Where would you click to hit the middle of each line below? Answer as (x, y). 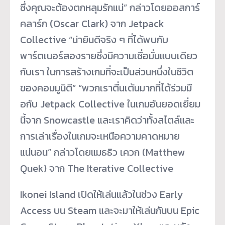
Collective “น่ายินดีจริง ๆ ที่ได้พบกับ (94, 40)
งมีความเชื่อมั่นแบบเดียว (150, 56)
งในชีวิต (178, 72)
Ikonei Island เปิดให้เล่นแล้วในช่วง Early (101, 195)
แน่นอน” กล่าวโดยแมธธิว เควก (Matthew (102, 152)
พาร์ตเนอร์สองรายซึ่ (61, 56)
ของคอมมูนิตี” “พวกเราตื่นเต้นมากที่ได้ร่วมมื (106, 88)
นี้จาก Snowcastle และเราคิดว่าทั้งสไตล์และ (107, 120)
